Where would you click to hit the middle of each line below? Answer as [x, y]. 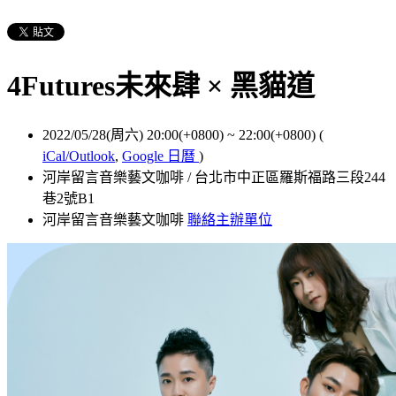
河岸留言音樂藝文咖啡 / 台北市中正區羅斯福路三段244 [214, 177]
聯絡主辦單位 [230, 219]
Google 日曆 [160, 156]
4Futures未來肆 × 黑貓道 [161, 86]
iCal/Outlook [79, 156]
